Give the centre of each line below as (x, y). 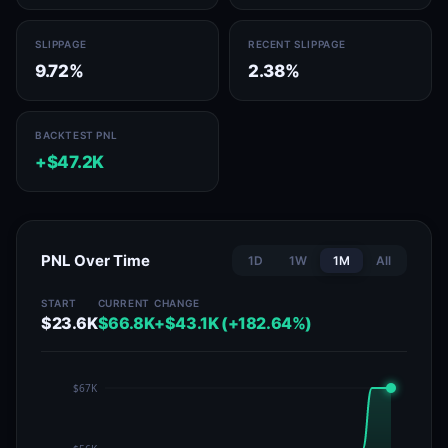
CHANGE (177, 303)
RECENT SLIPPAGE (297, 44)
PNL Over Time (95, 260)
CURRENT (123, 303)
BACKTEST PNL (76, 135)
